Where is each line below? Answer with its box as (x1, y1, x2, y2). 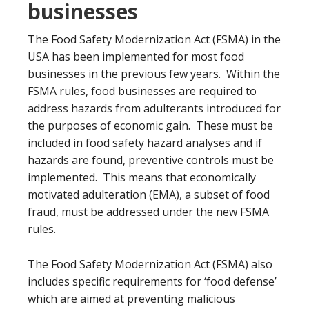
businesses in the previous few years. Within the (28, 66, 280, 81)
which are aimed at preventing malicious (28, 290, 235, 306)
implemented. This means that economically (28, 169, 256, 185)
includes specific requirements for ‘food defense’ (28, 273, 277, 289)
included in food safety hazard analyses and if (28, 134, 262, 150)
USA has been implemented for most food (28, 48, 244, 64)
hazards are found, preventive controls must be (28, 152, 274, 168)
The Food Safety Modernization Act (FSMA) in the (28, 31, 281, 47)
